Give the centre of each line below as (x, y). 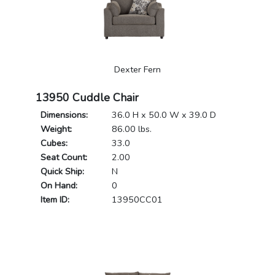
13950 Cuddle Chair (87, 98)
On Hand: (59, 186)
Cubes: (54, 143)
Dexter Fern (137, 70)
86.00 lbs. (132, 129)
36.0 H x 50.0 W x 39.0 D (164, 115)
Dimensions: (64, 115)
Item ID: (55, 200)
